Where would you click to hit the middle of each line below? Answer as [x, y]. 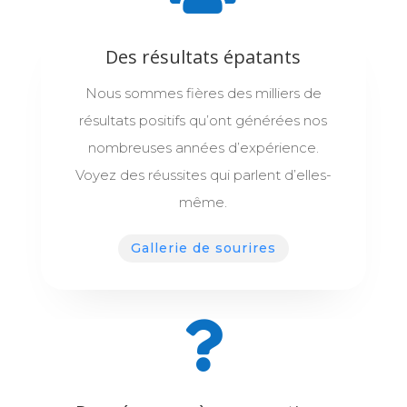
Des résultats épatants [203, 56]
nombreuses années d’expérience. [203, 147]
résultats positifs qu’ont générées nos [203, 120]
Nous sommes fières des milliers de [203, 93]
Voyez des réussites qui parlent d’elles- [203, 174]
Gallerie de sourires [203, 248]
